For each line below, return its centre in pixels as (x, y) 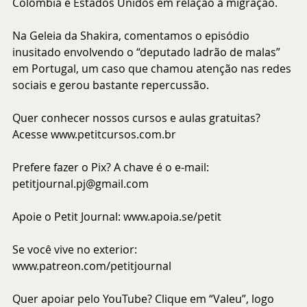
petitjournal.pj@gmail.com (81, 183)
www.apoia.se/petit (172, 216)
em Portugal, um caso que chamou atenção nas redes (153, 68)
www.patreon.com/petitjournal (92, 266)
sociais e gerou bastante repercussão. (111, 85)
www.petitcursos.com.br (113, 134)
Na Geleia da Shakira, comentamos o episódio (132, 35)
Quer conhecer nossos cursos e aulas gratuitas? (138, 118)
